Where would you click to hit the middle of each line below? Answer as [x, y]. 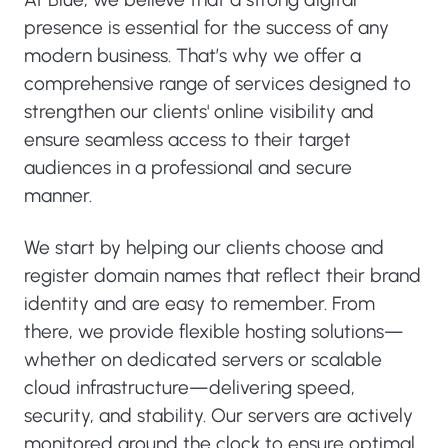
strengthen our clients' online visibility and [199, 112]
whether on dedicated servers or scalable [203, 360]
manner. [58, 196]
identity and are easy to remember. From [199, 304]
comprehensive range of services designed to [217, 84]
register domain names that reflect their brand [222, 276]
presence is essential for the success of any [206, 28]
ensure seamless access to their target [187, 140]
